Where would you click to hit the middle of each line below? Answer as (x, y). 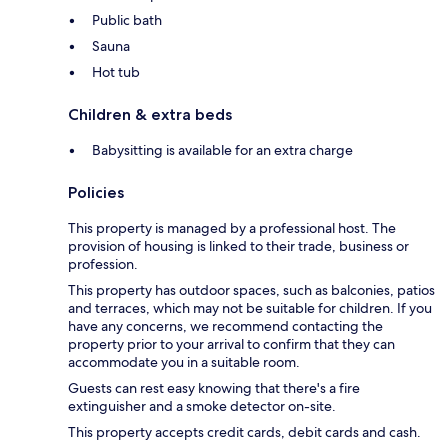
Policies (96, 193)
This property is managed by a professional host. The (232, 228)
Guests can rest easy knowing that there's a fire (214, 388)
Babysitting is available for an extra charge (222, 150)
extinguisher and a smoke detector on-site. (202, 406)
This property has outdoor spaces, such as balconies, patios (251, 290)
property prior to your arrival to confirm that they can (231, 344)
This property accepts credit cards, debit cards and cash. (244, 432)
